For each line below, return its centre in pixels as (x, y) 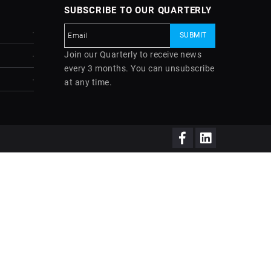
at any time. (88, 82)
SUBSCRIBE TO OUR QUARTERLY (138, 10)
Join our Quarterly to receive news (133, 54)
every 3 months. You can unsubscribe (139, 68)
